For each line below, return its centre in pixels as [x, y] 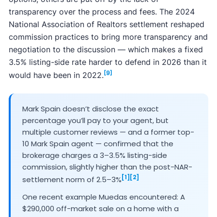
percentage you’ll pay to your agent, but [95, 120]
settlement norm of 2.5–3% [72, 179]
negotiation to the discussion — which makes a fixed [106, 50]
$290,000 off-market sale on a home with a [100, 208]
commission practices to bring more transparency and [108, 37]
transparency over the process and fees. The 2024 [101, 12]
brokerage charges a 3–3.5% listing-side [94, 155]
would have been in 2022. [56, 75]
